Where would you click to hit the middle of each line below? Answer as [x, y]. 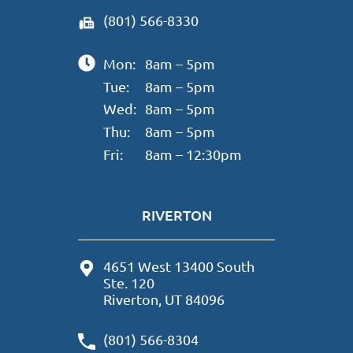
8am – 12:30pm [193, 154]
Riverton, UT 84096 [164, 299]
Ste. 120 [129, 282]
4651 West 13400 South [179, 266]
